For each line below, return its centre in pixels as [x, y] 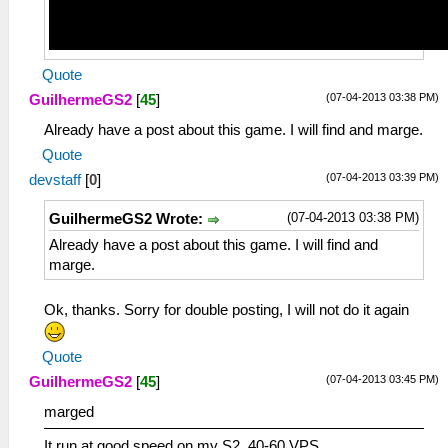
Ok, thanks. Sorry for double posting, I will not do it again [226, 310]
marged [69, 411]
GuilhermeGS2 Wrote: [128, 219]
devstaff [55, 180]
